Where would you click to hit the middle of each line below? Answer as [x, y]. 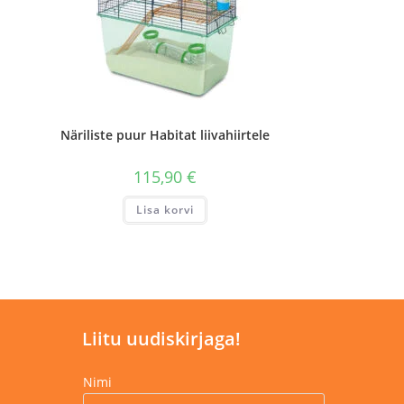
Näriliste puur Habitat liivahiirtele [165, 135]
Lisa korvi [165, 210]
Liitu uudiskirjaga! [161, 338]
